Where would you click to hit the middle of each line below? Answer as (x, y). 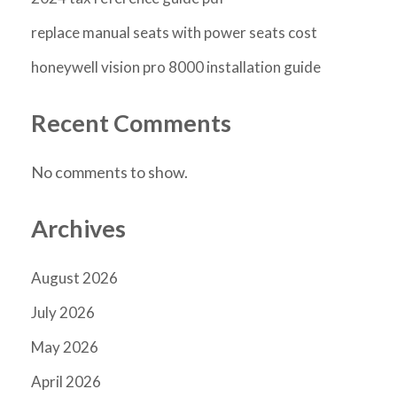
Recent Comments (131, 122)
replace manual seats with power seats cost (174, 32)
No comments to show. (109, 171)
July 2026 (63, 313)
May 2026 (65, 347)
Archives (78, 228)
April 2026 (66, 382)
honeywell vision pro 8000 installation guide (176, 66)
